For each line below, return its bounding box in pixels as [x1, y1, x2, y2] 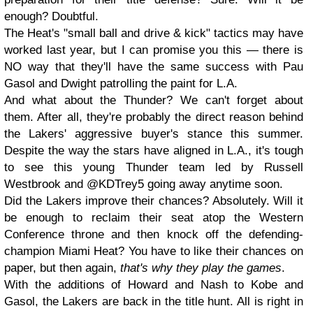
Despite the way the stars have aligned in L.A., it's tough [4, 144, 303, 157]
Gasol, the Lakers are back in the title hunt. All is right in [4, 295, 303, 308]
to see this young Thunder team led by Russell [4, 161, 303, 174]
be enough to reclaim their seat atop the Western [4, 211, 303, 224]
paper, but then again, [4, 261, 120, 275]
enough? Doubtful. [4, 10, 99, 23]
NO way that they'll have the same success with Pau [4, 60, 303, 73]
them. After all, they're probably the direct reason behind [4, 110, 303, 124]
